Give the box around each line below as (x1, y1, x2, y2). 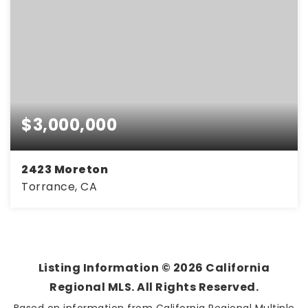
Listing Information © (38, 260, 173, 276)
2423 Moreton (21, 162, 108, 177)
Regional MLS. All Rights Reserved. (49, 279, 258, 295)
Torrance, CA (21, 179, 97, 195)
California (203, 260, 270, 276)
